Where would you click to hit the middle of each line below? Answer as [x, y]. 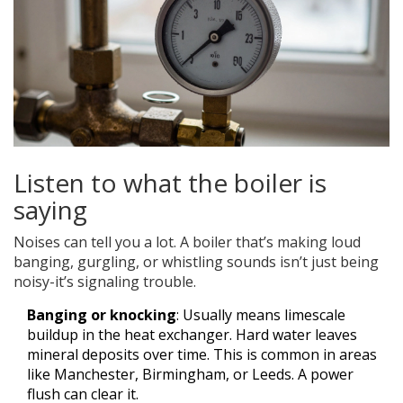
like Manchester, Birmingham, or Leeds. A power [190, 375]
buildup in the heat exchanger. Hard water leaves [192, 335]
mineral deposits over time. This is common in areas [202, 355]
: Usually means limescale [261, 315]
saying [50, 210]
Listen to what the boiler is [170, 183]
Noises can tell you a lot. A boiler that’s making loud [187, 242]
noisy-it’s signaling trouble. [105, 282]
